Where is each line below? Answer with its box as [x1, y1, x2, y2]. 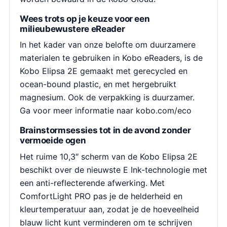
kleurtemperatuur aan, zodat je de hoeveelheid [20, 204, 199, 214]
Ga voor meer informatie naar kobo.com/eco [20, 105, 192, 116]
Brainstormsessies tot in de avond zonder [20, 125, 191, 135]
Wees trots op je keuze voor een [20, 13, 150, 24]
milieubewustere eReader [20, 23, 125, 34]
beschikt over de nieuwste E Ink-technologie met [20, 164, 207, 175]
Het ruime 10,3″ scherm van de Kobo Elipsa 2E [20, 151, 198, 162]
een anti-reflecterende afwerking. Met [20, 177, 165, 188]
